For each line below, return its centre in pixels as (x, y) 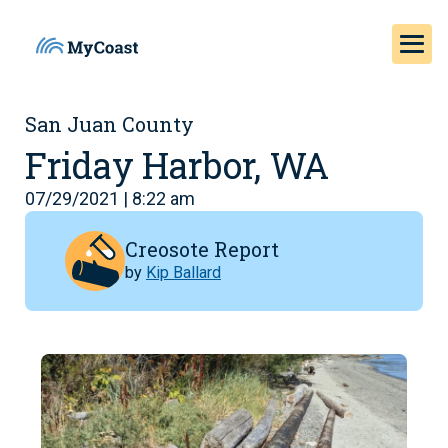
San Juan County (109, 124)
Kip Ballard (183, 272)
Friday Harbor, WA (177, 165)
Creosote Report (202, 248)
